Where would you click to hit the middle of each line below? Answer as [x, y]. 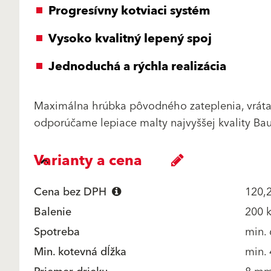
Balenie [53, 212]
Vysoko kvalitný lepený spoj [130, 39]
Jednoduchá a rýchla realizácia [137, 67]
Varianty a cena [88, 161]
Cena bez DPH [72, 192]
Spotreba [57, 232]
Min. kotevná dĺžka [80, 252]
